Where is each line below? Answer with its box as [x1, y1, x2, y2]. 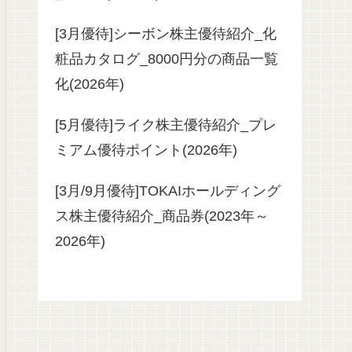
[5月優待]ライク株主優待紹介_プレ [55, 116, 277, 133]
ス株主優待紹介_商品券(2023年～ [55, 207, 269, 224]
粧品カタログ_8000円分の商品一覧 [55, 50, 278, 67]
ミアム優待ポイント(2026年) [55, 141, 237, 158]
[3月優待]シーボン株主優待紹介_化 [55, 25, 277, 42]
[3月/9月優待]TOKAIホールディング [55, 182, 280, 199]
